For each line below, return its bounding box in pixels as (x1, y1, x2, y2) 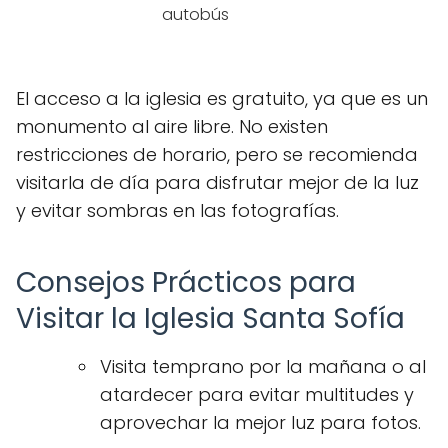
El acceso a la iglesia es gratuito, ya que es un (16, 86, 428, 111)
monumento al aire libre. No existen (16, 114, 328, 139)
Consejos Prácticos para (16, 263, 356, 302)
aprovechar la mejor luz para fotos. (100, 410, 421, 435)
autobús (162, 3, 229, 26)
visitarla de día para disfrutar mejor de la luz (16, 170, 419, 195)
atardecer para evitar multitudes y (100, 382, 414, 407)
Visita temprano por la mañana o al (100, 354, 426, 379)
